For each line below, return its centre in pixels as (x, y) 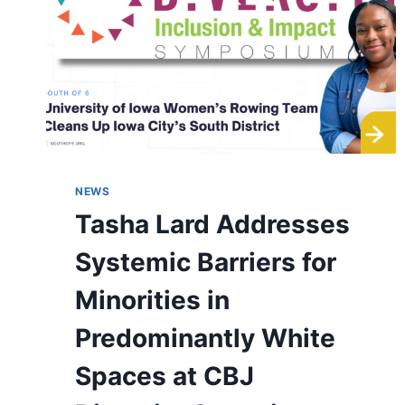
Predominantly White (205, 339)
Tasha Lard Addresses (212, 225)
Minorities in (152, 301)
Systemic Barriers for (206, 263)
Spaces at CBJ (165, 377)
